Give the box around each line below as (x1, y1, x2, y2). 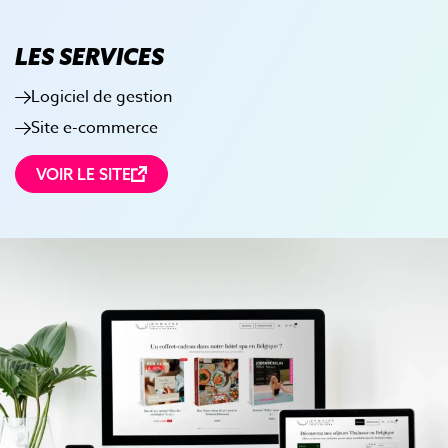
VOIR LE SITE (36, 164, 131, 185)
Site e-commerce (31, 116, 158, 141)
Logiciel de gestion (31, 84, 172, 109)
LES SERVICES (15, 41, 164, 71)
